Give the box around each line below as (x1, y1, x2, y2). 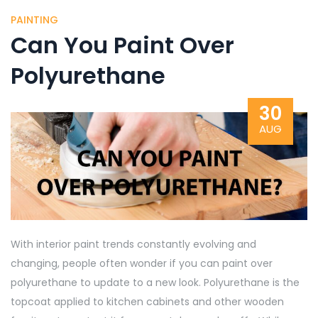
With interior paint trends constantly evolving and (11, 236, 256, 251)
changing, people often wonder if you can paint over (11, 256, 273, 270)
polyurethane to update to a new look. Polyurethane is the (11, 275, 300, 290)
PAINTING (11, 13, 58, 27)
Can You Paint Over (11, 29, 234, 61)
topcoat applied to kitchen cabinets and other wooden (11, 294, 284, 309)
